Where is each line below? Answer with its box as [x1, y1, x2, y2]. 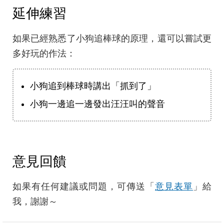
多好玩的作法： [12, 48, 75, 59]
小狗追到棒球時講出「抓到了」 [30, 81, 156, 91]
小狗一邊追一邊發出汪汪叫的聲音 [30, 99, 165, 109]
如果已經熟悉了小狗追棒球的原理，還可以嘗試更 [12, 33, 211, 44]
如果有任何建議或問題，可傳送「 [12, 181, 155, 192]
